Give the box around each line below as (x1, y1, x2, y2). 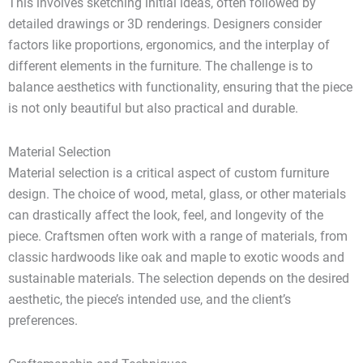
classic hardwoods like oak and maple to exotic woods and (8, 250, 344, 266)
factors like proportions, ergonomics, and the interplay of (8, 37, 330, 53)
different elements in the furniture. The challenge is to (8, 58, 313, 75)
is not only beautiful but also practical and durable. (8, 100, 298, 117)
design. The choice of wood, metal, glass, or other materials (8, 186, 346, 203)
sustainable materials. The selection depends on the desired (8, 271, 349, 287)
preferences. (8, 313, 78, 329)
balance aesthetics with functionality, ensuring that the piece (8, 79, 352, 96)
